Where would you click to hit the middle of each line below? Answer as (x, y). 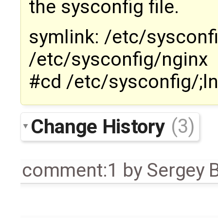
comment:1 (70, 170)
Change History (100, 126)
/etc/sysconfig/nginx (118, 60)
